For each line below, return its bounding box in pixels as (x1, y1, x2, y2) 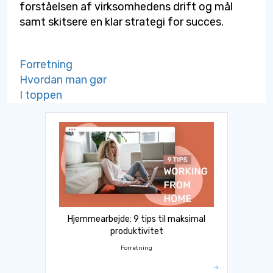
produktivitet (110, 225, 163, 236)
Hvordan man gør (19, 73, 107, 87)
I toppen (19, 88, 62, 102)
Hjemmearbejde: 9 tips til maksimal (68, 213, 205, 224)
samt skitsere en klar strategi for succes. (19, 15, 224, 29)
